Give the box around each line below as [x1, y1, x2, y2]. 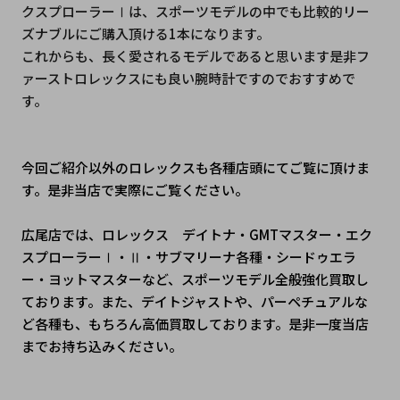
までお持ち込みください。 [21, 337, 182, 356]
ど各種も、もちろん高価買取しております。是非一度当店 [21, 314, 369, 334]
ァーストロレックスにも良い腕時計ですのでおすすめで [21, 69, 355, 88]
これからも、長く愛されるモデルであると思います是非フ [21, 46, 370, 66]
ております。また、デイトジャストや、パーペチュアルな [21, 292, 368, 312]
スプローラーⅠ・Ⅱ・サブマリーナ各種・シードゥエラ [21, 247, 356, 267]
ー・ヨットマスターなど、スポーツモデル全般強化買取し [21, 270, 369, 289]
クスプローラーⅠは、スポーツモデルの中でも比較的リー [21, 2, 370, 21]
